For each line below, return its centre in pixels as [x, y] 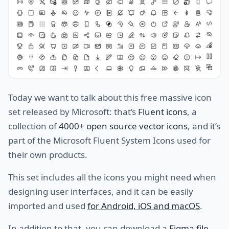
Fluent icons [163, 111]
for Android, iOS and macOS [144, 205]
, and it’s [204, 126]
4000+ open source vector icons [123, 126]
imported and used [48, 205]
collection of [33, 126]
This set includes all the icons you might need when [112, 177]
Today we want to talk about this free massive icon [110, 97]
